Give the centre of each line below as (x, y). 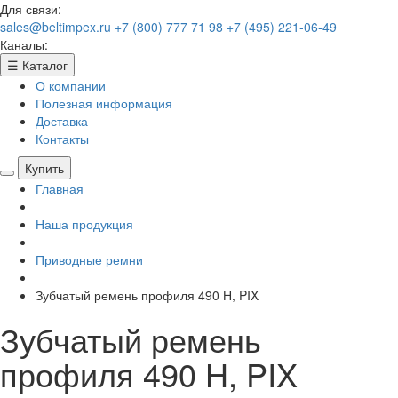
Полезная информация (104, 103)
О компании (71, 85)
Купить (44, 168)
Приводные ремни (89, 259)
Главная (60, 188)
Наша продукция (84, 224)
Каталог (45, 65)
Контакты (62, 139)
